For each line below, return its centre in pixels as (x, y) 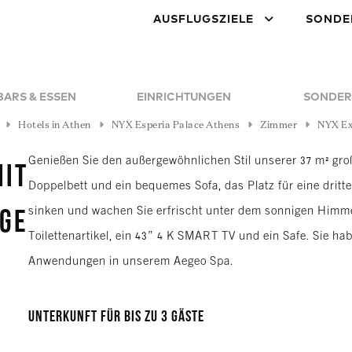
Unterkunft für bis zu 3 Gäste (116, 317)
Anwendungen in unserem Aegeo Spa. (130, 262)
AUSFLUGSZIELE (203, 20)
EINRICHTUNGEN (184, 97)
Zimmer (279, 126)
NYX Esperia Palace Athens (175, 126)
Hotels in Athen (55, 126)
